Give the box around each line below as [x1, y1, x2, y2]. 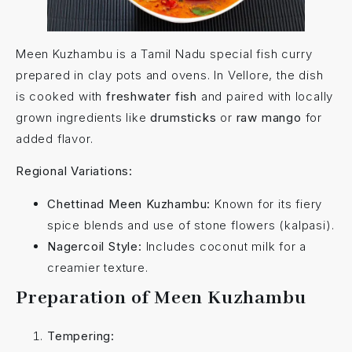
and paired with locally [200, 88, 334, 104]
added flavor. [16, 130, 93, 146]
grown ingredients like [16, 109, 151, 125]
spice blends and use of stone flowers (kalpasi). [47, 217, 335, 233]
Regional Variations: [16, 163, 133, 179]
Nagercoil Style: [47, 238, 142, 254]
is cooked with [16, 88, 107, 104]
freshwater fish [106, 88, 201, 104]
